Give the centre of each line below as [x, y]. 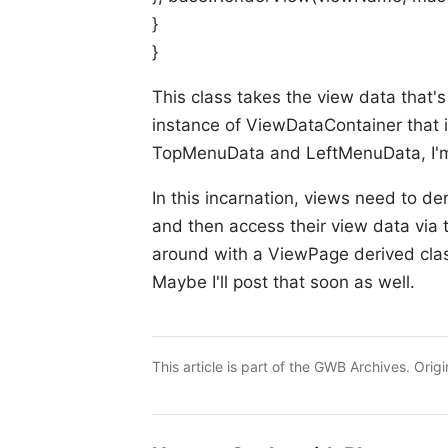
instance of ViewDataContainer [277, 125]
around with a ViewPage [250, 254]
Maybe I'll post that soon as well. [283, 282]
